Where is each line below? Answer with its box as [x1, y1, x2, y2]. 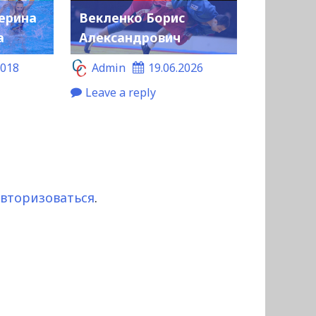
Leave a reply [85, 85, 156, 101]
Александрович [78, 29, 181, 47]
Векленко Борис [78, 9, 185, 27]
